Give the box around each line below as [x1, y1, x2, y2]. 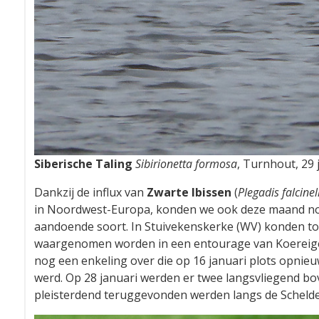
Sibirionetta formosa [135, 155, 237, 172]
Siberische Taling [34, 155, 132, 172]
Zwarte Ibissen [147, 184, 231, 200]
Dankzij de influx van [34, 184, 147, 200]
